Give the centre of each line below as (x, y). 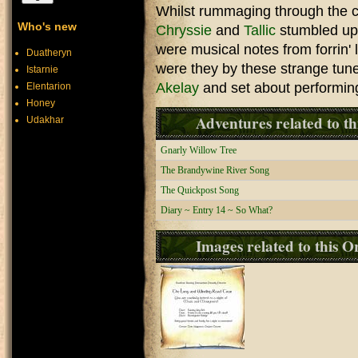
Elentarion (49, 86)
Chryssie (184, 31)
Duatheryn (49, 53)
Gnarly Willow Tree (199, 151)
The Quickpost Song (200, 191)
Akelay (177, 88)
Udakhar (45, 120)
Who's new (47, 26)
